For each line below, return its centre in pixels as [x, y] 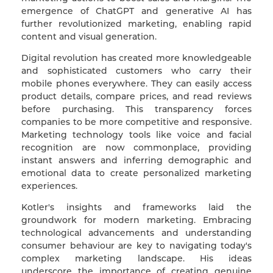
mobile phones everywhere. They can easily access [136, 83]
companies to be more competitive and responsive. [136, 122]
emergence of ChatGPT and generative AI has [136, 11]
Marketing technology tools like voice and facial [136, 134]
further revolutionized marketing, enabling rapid [136, 23]
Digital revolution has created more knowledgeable [136, 58]
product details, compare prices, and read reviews [136, 96]
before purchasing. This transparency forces [136, 109]
